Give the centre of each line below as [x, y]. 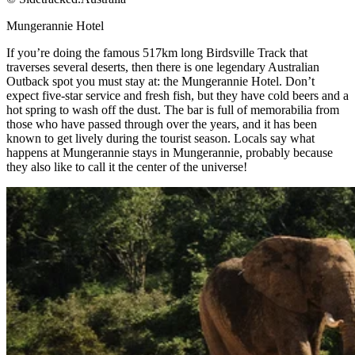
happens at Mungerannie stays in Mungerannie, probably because [170, 153]
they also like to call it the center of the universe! [127, 167]
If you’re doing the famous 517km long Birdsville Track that [157, 53]
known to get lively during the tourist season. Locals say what [160, 139]
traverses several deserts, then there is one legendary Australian [163, 67]
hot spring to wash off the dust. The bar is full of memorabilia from [173, 110]
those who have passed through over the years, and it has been [162, 124]
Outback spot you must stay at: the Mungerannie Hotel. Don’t [160, 82]
